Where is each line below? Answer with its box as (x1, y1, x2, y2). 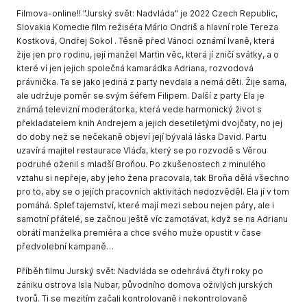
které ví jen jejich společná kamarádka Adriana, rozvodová (16, 63, 254, 73)
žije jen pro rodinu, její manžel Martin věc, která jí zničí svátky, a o (16, 49, 279, 60)
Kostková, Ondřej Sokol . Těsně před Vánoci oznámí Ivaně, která (16, 36, 275, 46)
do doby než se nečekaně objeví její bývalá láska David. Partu (16, 132, 267, 142)
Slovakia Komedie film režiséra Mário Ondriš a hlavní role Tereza (16, 22, 278, 32)
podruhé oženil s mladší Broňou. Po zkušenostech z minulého (16, 159, 266, 169)
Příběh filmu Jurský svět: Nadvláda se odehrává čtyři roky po (16, 266, 263, 276)
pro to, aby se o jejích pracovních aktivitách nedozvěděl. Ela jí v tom (16, 186, 289, 197)
